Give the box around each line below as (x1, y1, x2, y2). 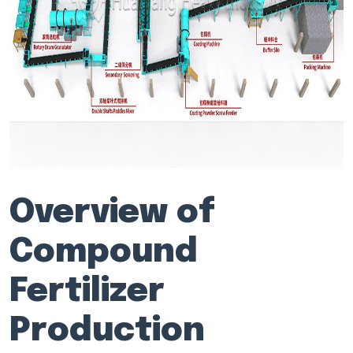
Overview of (9, 196, 215, 230)
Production (9, 314, 205, 348)
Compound (9, 236, 198, 269)
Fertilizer (9, 275, 165, 309)
